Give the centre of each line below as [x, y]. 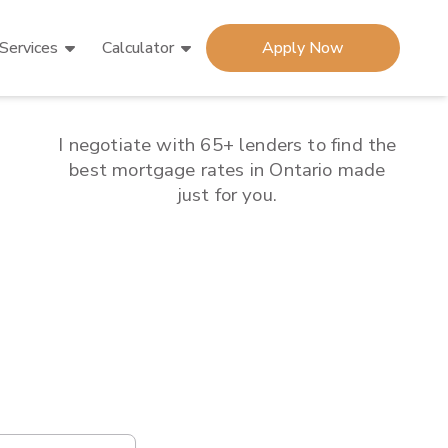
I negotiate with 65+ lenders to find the [227, 144]
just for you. [227, 194]
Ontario [301, 169]
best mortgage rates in [167, 169]
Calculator [138, 48]
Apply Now [303, 48]
